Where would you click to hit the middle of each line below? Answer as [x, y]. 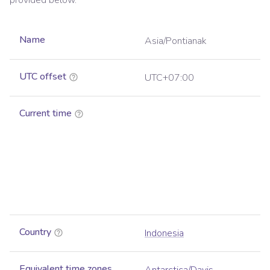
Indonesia [164, 234]
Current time [46, 114]
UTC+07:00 [169, 78]
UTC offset [43, 77]
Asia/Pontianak [176, 41]
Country [35, 232]
